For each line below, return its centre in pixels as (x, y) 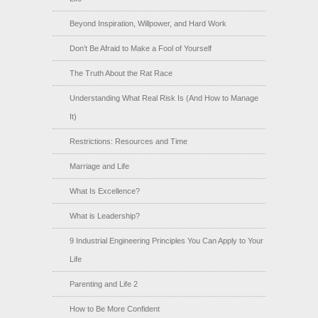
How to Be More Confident (115, 309)
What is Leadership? (105, 216)
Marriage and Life (99, 166)
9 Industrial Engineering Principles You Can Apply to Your (166, 241)
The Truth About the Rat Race (121, 73)
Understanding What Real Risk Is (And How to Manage (164, 98)
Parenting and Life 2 (104, 284)
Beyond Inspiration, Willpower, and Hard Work (148, 24)
